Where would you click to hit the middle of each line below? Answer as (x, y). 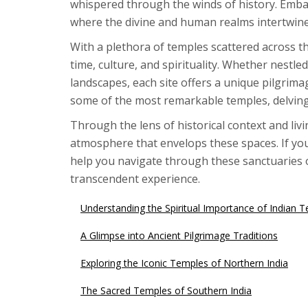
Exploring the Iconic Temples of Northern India (184, 263)
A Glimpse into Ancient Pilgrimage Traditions (179, 235)
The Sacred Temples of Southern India (166, 290)
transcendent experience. (135, 178)
